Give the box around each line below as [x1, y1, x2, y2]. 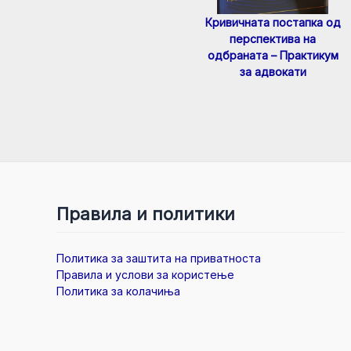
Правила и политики [56, 204, 235, 225]
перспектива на [230, 32, 316, 46]
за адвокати [239, 65, 306, 79]
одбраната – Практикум [207, 49, 338, 63]
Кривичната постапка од [204, 16, 341, 30]
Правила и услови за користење [56, 268, 234, 281]
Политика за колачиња [56, 284, 180, 298]
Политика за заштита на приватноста [56, 251, 261, 265]
